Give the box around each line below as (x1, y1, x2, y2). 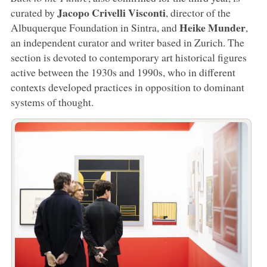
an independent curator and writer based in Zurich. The (10, 35, 244, 49)
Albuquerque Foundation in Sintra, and (10, 20, 179, 35)
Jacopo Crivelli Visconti (57, 4, 166, 20)
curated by (10, 5, 57, 20)
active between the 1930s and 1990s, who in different (10, 64, 235, 79)
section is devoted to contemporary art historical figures (10, 49, 247, 64)
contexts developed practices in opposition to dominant (10, 79, 244, 94)
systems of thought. (10, 94, 94, 109)
